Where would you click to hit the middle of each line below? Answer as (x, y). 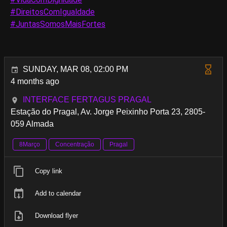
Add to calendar (58, 194)
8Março (30, 145)
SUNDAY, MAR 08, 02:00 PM (75, 69)
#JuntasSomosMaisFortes (58, 24)
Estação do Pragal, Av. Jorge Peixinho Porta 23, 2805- (108, 112)
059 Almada (32, 124)
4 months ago (35, 82)
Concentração (75, 145)
